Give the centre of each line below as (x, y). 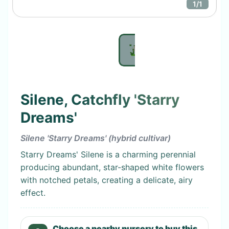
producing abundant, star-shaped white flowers (112, 167)
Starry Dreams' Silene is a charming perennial (108, 154)
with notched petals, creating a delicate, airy (107, 180)
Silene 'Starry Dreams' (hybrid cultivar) (96, 138)
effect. (33, 192)
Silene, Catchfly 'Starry (100, 100)
